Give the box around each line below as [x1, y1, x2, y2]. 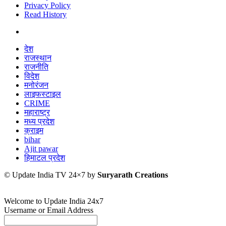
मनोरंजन [24, 81, 48, 90]
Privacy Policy [24, 1, 71, 10]
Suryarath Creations [97, 171, 168, 180]
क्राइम [24, 126, 43, 135]
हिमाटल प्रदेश [24, 153, 65, 162]
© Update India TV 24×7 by [4, 171, 97, 180]
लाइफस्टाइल [24, 90, 61, 99]
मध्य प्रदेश [24, 117, 54, 126]
